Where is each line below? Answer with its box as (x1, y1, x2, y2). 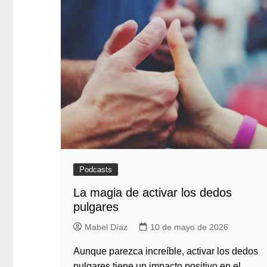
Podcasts (79, 165, 112, 174)
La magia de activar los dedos (73, 186, 232, 199)
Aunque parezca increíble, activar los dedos (73, 246, 258, 256)
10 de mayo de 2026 (150, 222, 228, 232)
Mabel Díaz (85, 222, 128, 232)
